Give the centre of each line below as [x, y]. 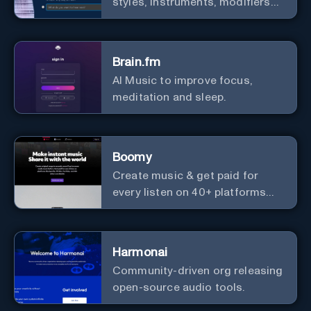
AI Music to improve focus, [183, 80]
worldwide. [141, 209]
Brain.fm [137, 62]
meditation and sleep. [169, 97]
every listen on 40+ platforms [190, 192]
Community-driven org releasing [198, 270]
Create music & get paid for [186, 175]
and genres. [143, 18]
